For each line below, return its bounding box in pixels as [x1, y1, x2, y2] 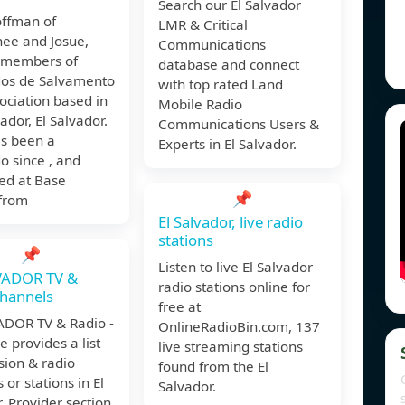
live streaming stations [158, 337, 303, 356]
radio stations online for [158, 278, 310, 297]
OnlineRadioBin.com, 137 [158, 317, 320, 336]
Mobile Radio [158, 95, 242, 114]
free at [158, 297, 201, 316]
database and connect [158, 55, 299, 74]
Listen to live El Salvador [158, 258, 313, 277]
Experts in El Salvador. [158, 135, 297, 154]
